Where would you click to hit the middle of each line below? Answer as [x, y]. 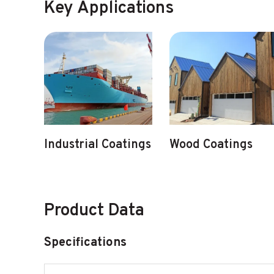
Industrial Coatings [98, 145]
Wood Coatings [211, 145]
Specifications [85, 243]
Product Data [94, 211]
